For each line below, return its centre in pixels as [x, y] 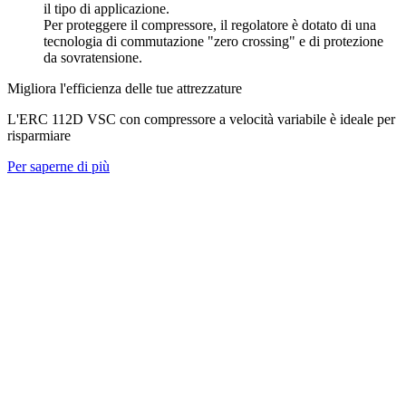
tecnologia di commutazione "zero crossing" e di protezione [213, 41]
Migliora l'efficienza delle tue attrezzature [125, 88]
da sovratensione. [93, 57]
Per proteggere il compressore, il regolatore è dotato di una [210, 24]
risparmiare [39, 135]
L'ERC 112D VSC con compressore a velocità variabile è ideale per [201, 119]
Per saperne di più [58, 166]
